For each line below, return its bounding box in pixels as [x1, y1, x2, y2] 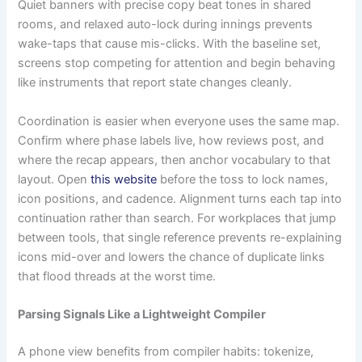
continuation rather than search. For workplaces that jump [18, 210, 337, 225]
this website [90, 171, 158, 187]
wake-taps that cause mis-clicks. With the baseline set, [18, 36, 322, 52]
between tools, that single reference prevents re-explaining [18, 229, 343, 245]
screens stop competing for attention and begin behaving [18, 56, 336, 71]
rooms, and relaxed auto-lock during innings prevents [18, 17, 314, 32]
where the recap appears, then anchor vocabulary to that [18, 152, 331, 167]
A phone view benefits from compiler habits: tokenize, [18, 343, 314, 359]
